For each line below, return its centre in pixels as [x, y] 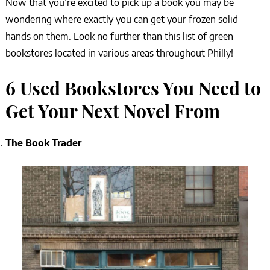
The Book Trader [43, 143]
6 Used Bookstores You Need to [133, 88]
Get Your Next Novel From [112, 111]
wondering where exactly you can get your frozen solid [121, 19]
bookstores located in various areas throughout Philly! [119, 53]
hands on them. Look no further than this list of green [119, 36]
